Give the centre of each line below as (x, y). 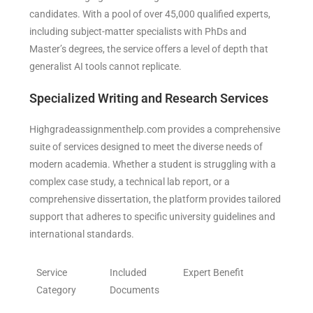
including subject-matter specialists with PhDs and (138, 31)
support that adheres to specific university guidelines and (153, 216)
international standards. (85, 234)
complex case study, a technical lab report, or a (130, 181)
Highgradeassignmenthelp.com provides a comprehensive (155, 129)
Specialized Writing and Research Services (149, 98)
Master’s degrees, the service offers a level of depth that (149, 49)
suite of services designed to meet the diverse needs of (146, 146)
